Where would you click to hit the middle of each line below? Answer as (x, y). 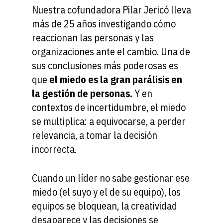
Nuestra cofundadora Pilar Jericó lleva (111, 9)
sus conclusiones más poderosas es (105, 65)
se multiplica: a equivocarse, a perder (109, 121)
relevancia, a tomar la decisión (95, 135)
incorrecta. (54, 149)
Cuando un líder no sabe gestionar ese (111, 178)
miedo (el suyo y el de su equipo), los (106, 192)
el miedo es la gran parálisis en (116, 79)
